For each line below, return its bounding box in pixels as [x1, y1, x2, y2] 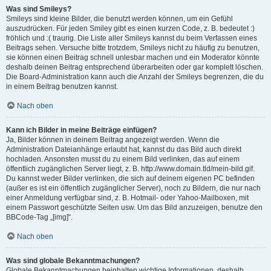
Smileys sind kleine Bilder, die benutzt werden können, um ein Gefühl [6, 15, 233, 23]
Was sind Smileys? [6, 5, 71, 13]
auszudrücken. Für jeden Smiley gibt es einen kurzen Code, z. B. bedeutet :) [6, 24, 255, 33]
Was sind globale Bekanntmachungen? [6, 256, 140, 265]
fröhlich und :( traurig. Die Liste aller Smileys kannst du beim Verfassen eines [6, 34, 257, 42]
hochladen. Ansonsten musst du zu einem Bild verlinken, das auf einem [6, 155, 240, 163]
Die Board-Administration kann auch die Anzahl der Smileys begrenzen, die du [6, 73, 264, 81]
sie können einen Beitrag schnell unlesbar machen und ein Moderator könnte [6, 53, 260, 62]
